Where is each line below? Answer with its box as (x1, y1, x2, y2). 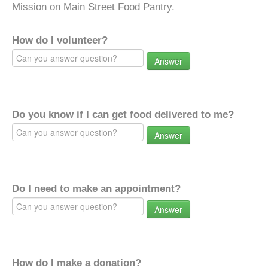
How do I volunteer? (12, 35, 108, 46)
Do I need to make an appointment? (12, 183, 181, 194)
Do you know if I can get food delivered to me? (12, 109, 234, 120)
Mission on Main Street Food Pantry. (12, 1, 175, 13)
